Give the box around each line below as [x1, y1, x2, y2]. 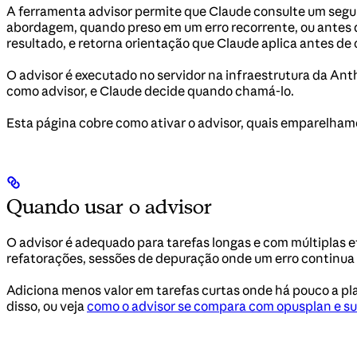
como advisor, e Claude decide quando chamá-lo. [6, 82, 294, 99]
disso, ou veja [6, 297, 87, 314]
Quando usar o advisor [6, 194, 213, 218]
